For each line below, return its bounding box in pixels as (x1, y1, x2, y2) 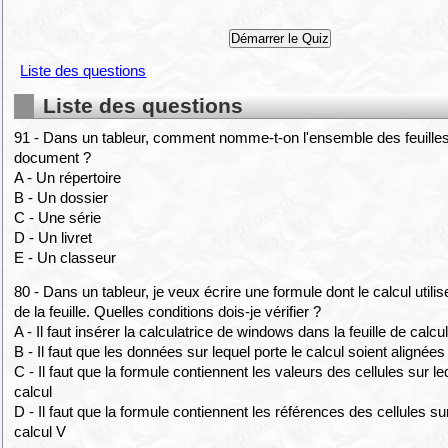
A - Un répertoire (14, 169, 122, 187)
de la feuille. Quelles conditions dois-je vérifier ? (14, 302, 322, 320)
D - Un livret (14, 229, 93, 247)
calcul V (14, 422, 67, 440)
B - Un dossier (14, 189, 109, 207)
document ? (14, 149, 92, 167)
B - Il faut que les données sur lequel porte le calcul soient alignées (14, 342, 446, 360)
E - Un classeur (14, 249, 117, 267)
